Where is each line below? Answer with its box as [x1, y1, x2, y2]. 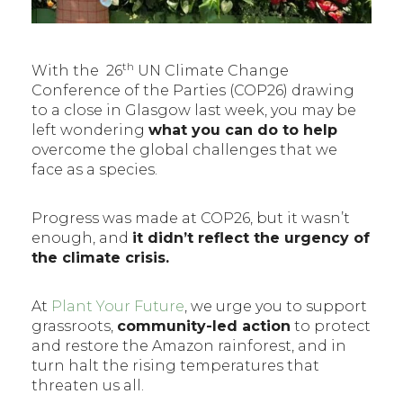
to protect [291, 318, 371, 336]
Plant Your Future [51, 298, 184, 316]
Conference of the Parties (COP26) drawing [31, 82, 354, 100]
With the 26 [31, 62, 122, 80]
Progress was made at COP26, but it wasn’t [31, 210, 350, 228]
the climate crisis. [31, 249, 183, 267]
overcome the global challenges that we [31, 141, 337, 159]
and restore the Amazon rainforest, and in [31, 337, 346, 355]
